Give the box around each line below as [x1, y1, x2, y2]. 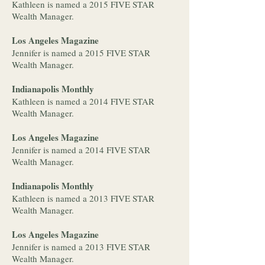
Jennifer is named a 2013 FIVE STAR [12, 241, 150, 253]
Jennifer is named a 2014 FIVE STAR [12, 144, 150, 156]
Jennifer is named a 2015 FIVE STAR [12, 47, 150, 59]
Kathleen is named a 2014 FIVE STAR [12, 95, 154, 107]
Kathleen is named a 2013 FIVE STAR [12, 192, 154, 204]
